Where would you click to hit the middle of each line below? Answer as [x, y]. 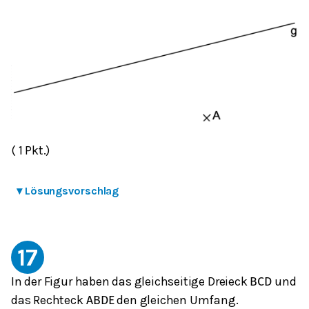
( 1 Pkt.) [31, 151]
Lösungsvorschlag [72, 191]
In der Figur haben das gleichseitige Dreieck [131, 282]
